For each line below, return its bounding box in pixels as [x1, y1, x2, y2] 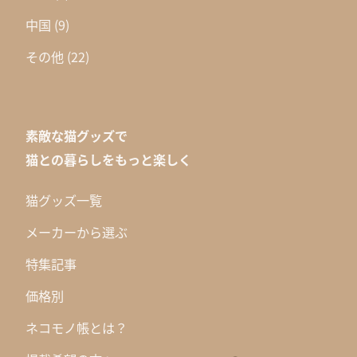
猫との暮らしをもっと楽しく [25, 150, 191, 170]
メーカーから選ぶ [25, 222, 127, 242]
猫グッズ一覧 [25, 190, 102, 210]
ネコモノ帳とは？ [25, 318, 127, 338]
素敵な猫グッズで [25, 126, 127, 146]
